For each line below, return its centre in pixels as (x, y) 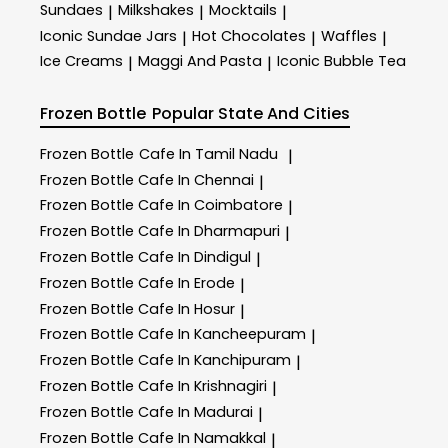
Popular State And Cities (251, 114)
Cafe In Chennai (196, 179)
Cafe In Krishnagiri (202, 386)
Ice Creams (81, 61)
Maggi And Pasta (200, 61)
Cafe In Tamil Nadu (208, 153)
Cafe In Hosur (186, 308)
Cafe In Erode (186, 282)
